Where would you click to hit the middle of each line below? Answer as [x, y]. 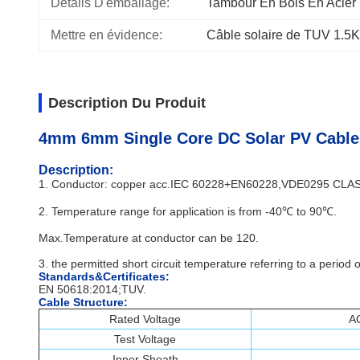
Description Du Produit [127, 103]
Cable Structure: [83, 302]
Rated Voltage [145, 319]
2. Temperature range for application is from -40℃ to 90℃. [188, 211]
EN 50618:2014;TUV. [92, 289]
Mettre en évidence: [106, 35]
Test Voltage [145, 339]
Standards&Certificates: [104, 276]
